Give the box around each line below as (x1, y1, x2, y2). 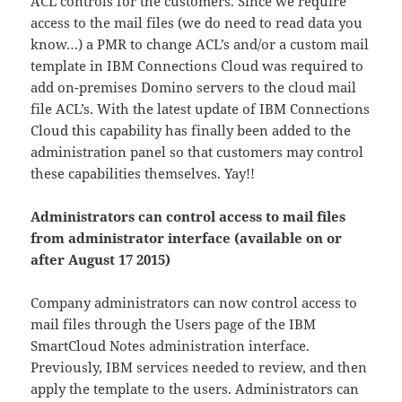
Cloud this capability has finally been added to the (31, 121, 352, 140)
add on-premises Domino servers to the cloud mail (31, 78, 357, 97)
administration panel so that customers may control (31, 143, 364, 162)
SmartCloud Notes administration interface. (31, 336, 310, 355)
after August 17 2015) (31, 250, 171, 269)
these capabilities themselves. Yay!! (31, 164, 256, 183)
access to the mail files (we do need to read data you (31, 13, 363, 32)
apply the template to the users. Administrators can (31, 380, 360, 398)
